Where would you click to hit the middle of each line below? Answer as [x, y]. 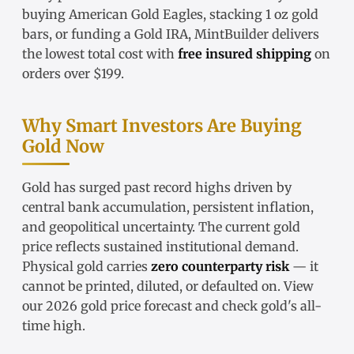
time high [52, 326]
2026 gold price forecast [119, 306]
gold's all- [291, 306]
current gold [263, 227]
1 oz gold [292, 15]
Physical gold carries [87, 267]
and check [226, 306]
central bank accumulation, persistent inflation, [168, 207]
